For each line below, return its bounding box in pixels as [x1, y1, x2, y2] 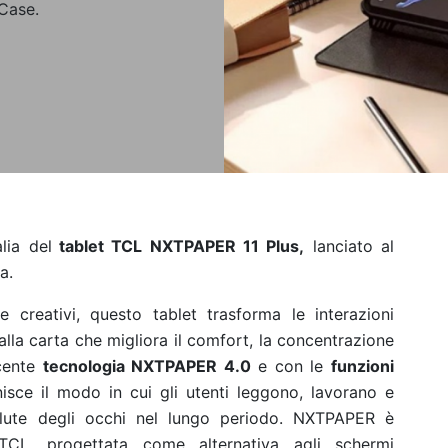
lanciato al [304, 236, 395, 256]
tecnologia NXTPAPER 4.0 [42, 356, 251, 376]
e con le [250, 356, 332, 376]
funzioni [331, 356, 395, 376]
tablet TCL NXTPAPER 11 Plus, [51, 236, 305, 256]
